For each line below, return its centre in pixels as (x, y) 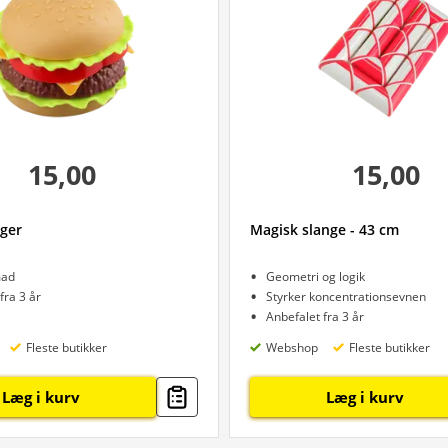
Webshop (292, 347)
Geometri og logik (315, 276)
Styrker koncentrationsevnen (346, 296)
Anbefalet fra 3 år (315, 316)
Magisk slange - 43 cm (324, 229)
